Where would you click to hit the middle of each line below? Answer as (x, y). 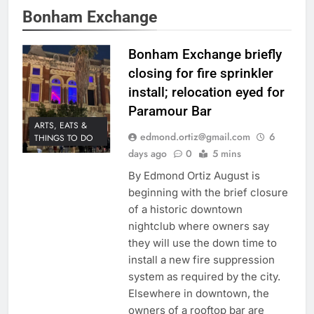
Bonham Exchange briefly (205, 55)
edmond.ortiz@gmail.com (195, 137)
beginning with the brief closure (208, 193)
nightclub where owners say (198, 226)
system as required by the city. (204, 277)
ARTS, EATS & (61, 125)
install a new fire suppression (201, 260)
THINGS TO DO (64, 138)
